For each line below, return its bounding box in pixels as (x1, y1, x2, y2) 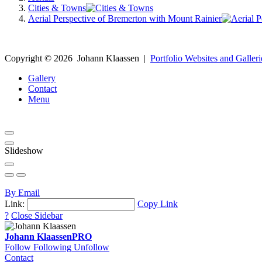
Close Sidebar (11, 210, 63, 220)
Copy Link (137, 198, 178, 209)
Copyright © (5, 53, 54, 63)
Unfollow (74, 242, 109, 252)
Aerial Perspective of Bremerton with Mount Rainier (28, 13, 222, 23)
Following (33, 242, 71, 252)
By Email (5, 187, 40, 198)
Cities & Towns (28, 2, 86, 13)
